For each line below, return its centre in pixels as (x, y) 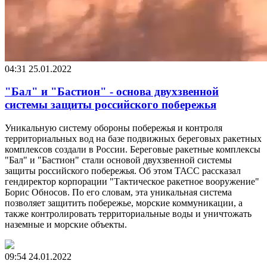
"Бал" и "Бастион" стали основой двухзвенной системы (118, 160)
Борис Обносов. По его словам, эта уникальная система (118, 193)
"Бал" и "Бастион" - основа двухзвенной (112, 92)
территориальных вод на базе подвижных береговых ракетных (133, 139)
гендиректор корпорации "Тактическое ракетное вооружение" (132, 182)
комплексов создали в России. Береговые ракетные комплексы (133, 150)
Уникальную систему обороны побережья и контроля (114, 128)
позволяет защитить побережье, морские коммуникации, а (124, 203)
